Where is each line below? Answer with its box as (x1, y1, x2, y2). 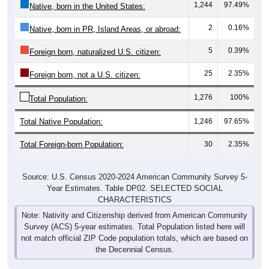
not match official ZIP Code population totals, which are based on (21, 233, 248, 243)
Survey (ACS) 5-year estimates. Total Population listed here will (24, 222, 245, 231)
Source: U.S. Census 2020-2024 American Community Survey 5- (22, 172, 247, 181)
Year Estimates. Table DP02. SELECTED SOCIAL (46, 183, 223, 193)
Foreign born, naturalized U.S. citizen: (29, 47, 161, 56)
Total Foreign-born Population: (20, 139, 124, 149)
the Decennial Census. (95, 244, 174, 254)
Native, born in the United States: (29, 1, 145, 11)
